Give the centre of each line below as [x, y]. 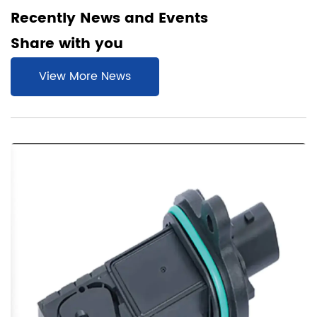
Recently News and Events [109, 18]
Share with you [67, 44]
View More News [85, 76]
